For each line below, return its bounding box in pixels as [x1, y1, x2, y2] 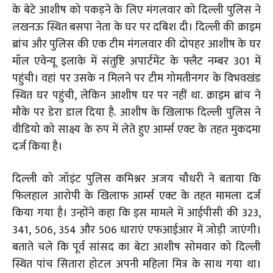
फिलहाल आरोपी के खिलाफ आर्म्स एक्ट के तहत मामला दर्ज [12, 187, 261, 205]
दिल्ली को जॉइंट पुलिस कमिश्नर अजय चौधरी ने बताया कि [12, 170, 261, 188]
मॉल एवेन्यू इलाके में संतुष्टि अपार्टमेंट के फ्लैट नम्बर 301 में [12, 52, 261, 71]
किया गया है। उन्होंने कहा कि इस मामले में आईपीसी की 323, [12, 204, 261, 222]
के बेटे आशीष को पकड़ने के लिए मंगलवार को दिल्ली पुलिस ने [12, 1, 261, 19]
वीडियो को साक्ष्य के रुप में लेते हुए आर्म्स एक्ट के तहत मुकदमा [12, 121, 261, 139]
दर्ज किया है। [12, 138, 63, 156]
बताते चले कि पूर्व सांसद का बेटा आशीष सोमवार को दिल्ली [12, 238, 261, 257]
